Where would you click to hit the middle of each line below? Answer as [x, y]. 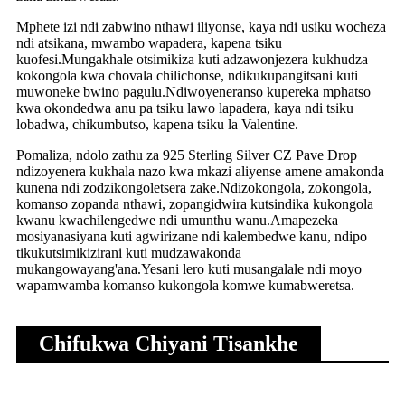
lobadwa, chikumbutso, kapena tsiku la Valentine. [157, 125]
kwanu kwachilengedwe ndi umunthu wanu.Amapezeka [177, 221]
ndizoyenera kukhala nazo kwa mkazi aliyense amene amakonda [200, 172]
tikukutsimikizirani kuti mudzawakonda [129, 253]
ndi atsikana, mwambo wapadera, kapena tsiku [149, 43]
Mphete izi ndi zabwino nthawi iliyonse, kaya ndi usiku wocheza [201, 27]
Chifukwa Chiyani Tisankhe [169, 344]
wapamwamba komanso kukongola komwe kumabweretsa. [185, 286]
